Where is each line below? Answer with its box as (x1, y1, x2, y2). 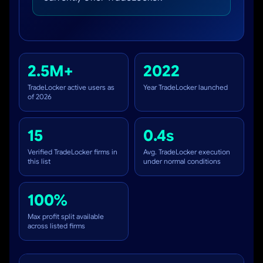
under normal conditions (143, 157, 221, 166)
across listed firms (28, 221, 85, 230)
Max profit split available (28, 212, 104, 221)
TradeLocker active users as (28, 83, 114, 92)
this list (28, 157, 50, 166)
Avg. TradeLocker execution (143, 147, 230, 156)
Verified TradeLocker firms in (28, 147, 117, 156)
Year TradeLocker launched (143, 83, 228, 92)
